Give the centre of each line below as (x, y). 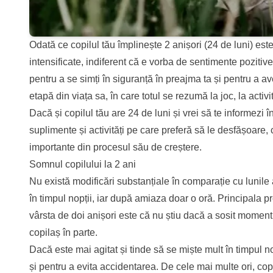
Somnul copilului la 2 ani (83, 165)
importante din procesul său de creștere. (115, 147)
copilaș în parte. (63, 233)
